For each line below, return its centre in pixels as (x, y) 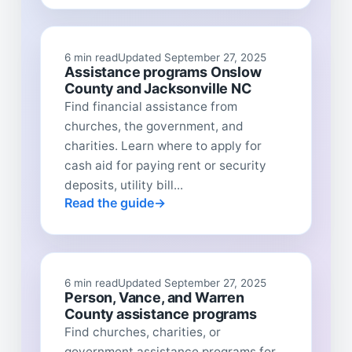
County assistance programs (161, 313)
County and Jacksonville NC (158, 88)
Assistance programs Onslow (163, 71)
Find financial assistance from (151, 106)
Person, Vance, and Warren (154, 297)
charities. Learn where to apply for (163, 145)
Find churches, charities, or (143, 332)
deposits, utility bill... (124, 185)
